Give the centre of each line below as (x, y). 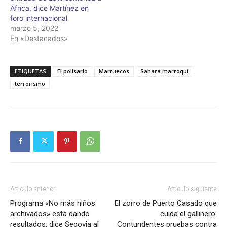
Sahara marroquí (164, 71)
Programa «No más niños (53, 203)
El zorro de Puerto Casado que (166, 203)
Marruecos (114, 71)
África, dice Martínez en (49, 8)
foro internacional (39, 18)
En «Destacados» (39, 38)
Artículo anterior (33, 189)
